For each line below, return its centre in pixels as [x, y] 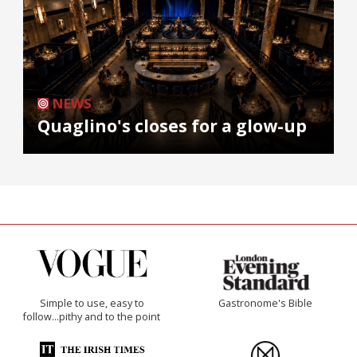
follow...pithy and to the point [92, 316]
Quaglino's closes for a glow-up [172, 126]
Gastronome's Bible [265, 303]
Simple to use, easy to [92, 303]
